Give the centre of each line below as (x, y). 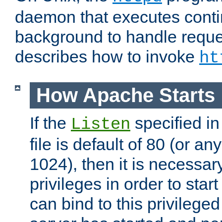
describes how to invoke (107, 57)
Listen (101, 124)
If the (50, 123)
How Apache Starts (125, 95)
